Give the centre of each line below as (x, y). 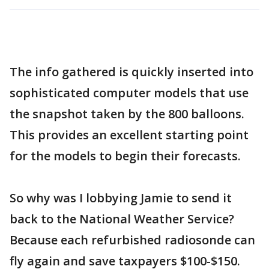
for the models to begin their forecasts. (125, 156)
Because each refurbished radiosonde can (132, 240)
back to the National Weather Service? (122, 219)
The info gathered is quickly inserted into (131, 71)
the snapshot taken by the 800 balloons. (127, 113)
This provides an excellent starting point (129, 134)
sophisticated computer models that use (129, 92)
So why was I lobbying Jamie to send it (121, 198)
